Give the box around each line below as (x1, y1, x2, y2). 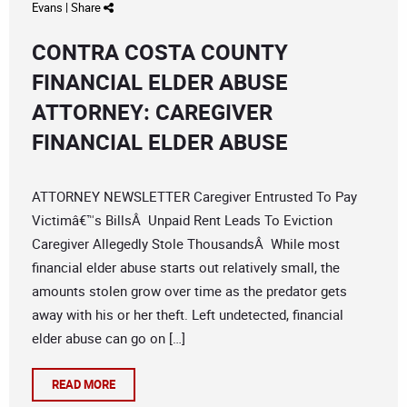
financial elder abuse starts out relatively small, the (32, 258, 340, 277)
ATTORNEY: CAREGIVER (32, 97, 273, 127)
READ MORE (52, 376, 115, 393)
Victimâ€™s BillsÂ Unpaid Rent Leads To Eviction (32, 211, 333, 230)
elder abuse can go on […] (32, 329, 185, 348)
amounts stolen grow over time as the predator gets (32, 282, 347, 301)
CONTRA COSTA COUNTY (32, 37, 288, 67)
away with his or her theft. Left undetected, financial (32, 305, 343, 324)
